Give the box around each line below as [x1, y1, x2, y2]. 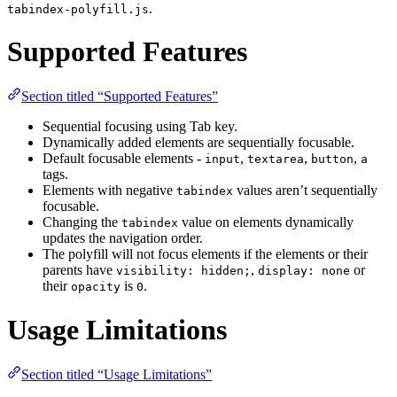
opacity [71, 280, 121, 294]
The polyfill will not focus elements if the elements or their [43, 246, 368, 262]
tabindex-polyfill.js [7, 2, 149, 16]
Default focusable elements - [43, 151, 205, 167]
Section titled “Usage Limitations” [21, 367, 212, 383]
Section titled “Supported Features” [21, 89, 218, 105]
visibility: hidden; [116, 264, 251, 278]
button [311, 152, 354, 167]
